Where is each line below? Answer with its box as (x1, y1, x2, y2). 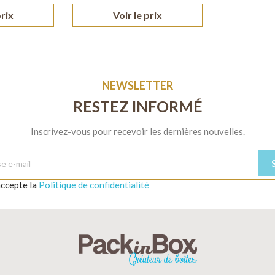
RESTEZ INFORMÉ (72, 97, 203, 116)
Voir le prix (112, 9, 162, 21)
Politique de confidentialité (39, 179, 149, 191)
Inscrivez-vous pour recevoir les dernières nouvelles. (30, 126, 245, 137)
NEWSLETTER (102, 79, 173, 93)
